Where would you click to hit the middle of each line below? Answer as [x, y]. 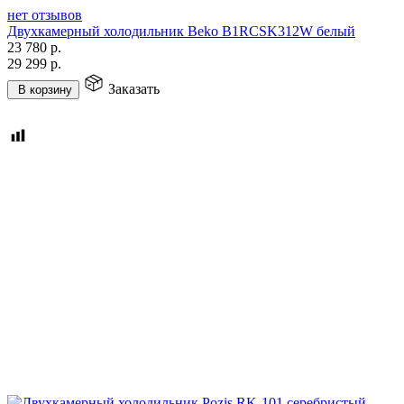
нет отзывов [45, 14]
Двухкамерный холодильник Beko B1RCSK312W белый [181, 31]
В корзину [45, 89]
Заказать [134, 88]
